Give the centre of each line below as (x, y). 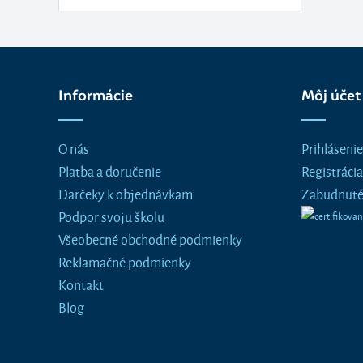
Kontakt (81, 284)
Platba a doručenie (110, 171)
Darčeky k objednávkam (126, 193)
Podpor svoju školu (111, 216)
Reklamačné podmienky (125, 261)
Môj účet (331, 95)
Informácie (96, 95)
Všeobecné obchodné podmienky (150, 239)
